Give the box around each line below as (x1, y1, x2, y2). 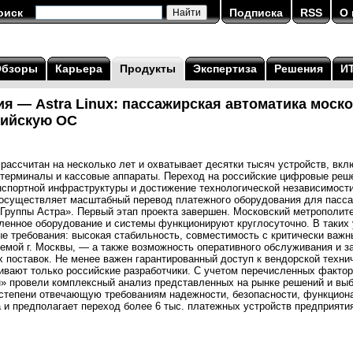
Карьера (55, 62, 102, 75)
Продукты (120, 62, 176, 75)
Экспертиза (193, 62, 257, 75)
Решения (274, 62, 323, 75)
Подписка (229, 6, 283, 19)
